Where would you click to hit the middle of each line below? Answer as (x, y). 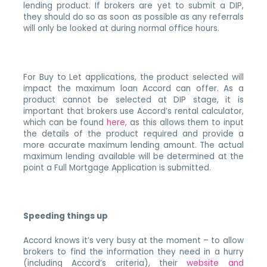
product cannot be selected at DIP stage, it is (133, 100)
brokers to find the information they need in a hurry (133, 252)
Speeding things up (66, 216)
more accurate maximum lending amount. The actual (133, 145)
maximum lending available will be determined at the (133, 156)
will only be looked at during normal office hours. (122, 28)
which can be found (65, 122)
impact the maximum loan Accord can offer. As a (133, 88)
